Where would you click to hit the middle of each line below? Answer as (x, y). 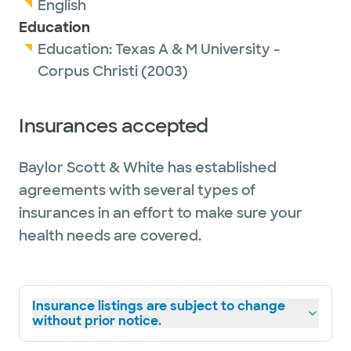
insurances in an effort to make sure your (161, 213)
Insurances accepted (114, 126)
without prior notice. (97, 321)
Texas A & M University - (198, 49)
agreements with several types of (137, 190)
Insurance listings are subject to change (159, 306)
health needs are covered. (110, 236)
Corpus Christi (88, 71)
